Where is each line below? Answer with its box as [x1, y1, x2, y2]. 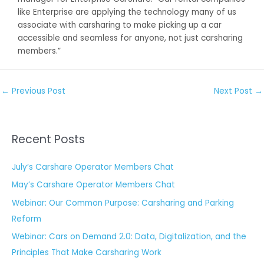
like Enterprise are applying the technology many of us [18, 6, 236, 18]
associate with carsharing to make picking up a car [18, 19, 222, 31]
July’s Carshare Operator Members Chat [12, 161, 174, 173]
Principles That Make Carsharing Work [12, 247, 161, 259]
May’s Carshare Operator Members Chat [12, 179, 175, 191]
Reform [12, 213, 41, 225]
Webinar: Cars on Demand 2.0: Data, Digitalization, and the [12, 231, 246, 243]
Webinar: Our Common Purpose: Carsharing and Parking [12, 197, 234, 209]
